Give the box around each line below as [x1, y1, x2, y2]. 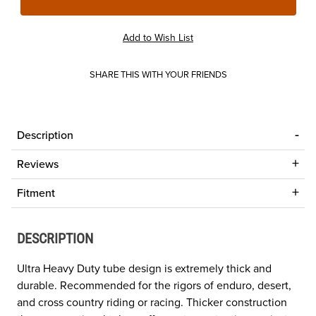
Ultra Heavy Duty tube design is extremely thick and [17, 260, 272, 277]
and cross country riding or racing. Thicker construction [17, 294, 287, 311]
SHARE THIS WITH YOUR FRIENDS [89, 68, 227, 82]
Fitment [17, 185, 55, 202]
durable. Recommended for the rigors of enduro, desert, [17, 277, 291, 294]
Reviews [17, 156, 59, 173]
